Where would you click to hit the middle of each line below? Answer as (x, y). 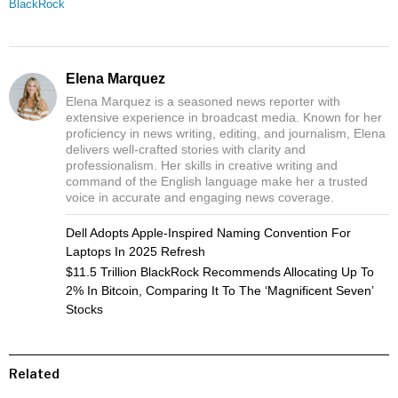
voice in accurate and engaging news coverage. (200, 197)
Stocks (84, 309)
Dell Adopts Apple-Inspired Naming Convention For (208, 232)
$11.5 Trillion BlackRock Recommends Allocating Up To (220, 271)
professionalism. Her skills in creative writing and (202, 165)
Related (34, 373)
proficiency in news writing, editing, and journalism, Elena (226, 133)
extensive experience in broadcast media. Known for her (224, 117)
